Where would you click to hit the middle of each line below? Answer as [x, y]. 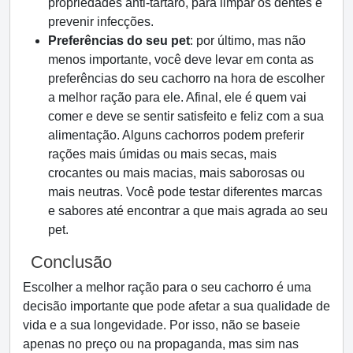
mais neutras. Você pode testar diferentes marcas [185, 192]
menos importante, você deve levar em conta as [181, 59]
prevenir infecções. [101, 22]
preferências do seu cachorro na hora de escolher [186, 78]
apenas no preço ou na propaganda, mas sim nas [161, 344]
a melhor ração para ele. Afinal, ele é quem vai [177, 97]
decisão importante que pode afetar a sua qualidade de [176, 306]
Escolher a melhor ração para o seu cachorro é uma [167, 287]
